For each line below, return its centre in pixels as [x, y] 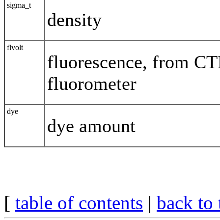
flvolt [15, 48]
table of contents [79, 203]
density [74, 20]
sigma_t [19, 5]
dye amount [91, 126]
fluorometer [92, 84]
